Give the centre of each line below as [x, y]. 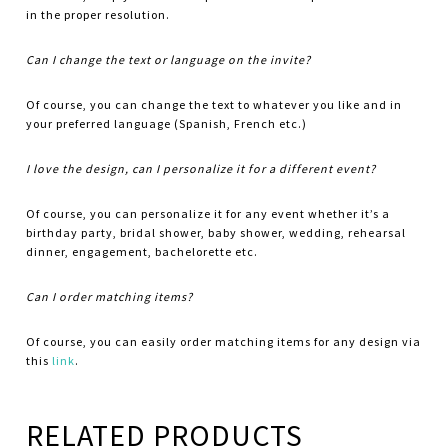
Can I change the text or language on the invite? [169, 60]
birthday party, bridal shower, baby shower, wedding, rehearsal [216, 233]
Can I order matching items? [110, 297]
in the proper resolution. [98, 15]
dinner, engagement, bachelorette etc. [142, 252]
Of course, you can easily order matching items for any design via [224, 342]
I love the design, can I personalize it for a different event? [201, 169]
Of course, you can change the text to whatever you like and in [214, 105]
